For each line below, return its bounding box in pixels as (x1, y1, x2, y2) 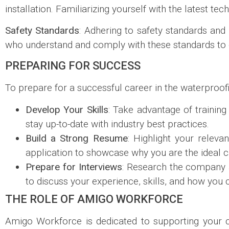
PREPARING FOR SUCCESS (5, 59, 141, 73)
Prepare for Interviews (26, 161, 122, 173)
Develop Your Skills (26, 103, 108, 116)
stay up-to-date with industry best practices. (26, 118, 209, 130)
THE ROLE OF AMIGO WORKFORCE (5, 192, 183, 205)
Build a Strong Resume (26, 132, 128, 144)
